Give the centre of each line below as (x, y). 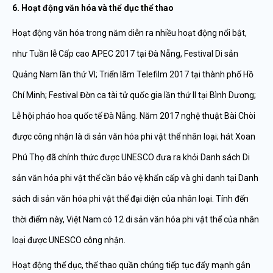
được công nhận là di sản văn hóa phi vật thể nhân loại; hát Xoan (134, 136)
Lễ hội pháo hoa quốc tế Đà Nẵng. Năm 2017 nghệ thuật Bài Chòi (134, 116)
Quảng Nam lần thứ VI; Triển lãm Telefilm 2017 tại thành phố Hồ (133, 74)
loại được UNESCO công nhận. (69, 240)
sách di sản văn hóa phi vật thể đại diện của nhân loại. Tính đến (130, 199)
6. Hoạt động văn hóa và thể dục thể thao (93, 8)
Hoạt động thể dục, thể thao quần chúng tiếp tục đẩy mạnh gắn (131, 265)
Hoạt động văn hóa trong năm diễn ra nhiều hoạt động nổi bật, (129, 33)
